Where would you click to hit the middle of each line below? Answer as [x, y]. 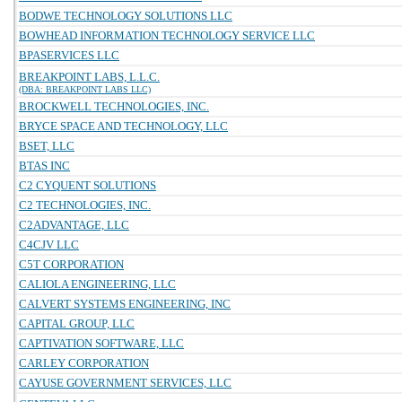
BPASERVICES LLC [69, 55]
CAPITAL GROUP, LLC [77, 323]
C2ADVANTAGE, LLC [74, 225]
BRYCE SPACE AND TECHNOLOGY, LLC [123, 126]
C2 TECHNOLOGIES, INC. [85, 205]
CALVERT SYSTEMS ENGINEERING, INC [125, 304]
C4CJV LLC [49, 245]
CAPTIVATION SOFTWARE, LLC [101, 343]
